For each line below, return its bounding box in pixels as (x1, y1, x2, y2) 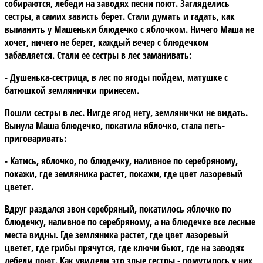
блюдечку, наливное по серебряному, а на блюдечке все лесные (5, 215, 255, 228)
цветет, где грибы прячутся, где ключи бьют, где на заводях (5, 241, 244, 254)
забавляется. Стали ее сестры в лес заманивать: (5, 48, 191, 62)
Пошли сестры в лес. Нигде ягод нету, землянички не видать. (5, 106, 248, 119)
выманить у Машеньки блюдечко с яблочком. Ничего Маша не (5, 22, 254, 36)
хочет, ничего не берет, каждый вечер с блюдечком (5, 35, 209, 49)
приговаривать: (5, 131, 66, 145)
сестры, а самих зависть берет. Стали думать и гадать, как (5, 9, 235, 23)
